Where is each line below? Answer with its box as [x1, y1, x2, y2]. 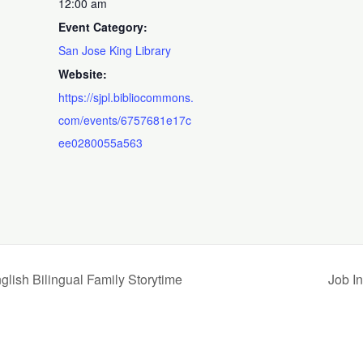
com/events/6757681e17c [58, 111, 192, 128]
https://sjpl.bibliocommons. [58, 88, 194, 105]
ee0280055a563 [58, 134, 143, 151]
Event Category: [58, 18, 148, 35]
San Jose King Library [58, 41, 172, 58]
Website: [58, 65, 108, 82]
